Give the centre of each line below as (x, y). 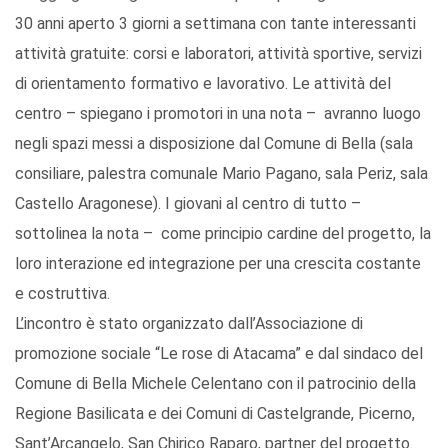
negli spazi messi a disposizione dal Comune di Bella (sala (214, 144)
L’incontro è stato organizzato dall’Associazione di (189, 324)
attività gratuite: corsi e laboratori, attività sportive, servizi (218, 54)
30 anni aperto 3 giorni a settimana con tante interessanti (215, 24)
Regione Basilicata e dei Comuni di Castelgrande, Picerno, (215, 414)
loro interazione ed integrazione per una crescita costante (218, 264)
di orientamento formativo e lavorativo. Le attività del (203, 84)
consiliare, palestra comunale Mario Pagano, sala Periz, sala (221, 174)
